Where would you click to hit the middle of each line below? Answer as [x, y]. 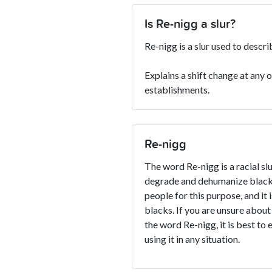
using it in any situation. [192, 239]
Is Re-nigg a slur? [190, 24]
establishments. [177, 89]
